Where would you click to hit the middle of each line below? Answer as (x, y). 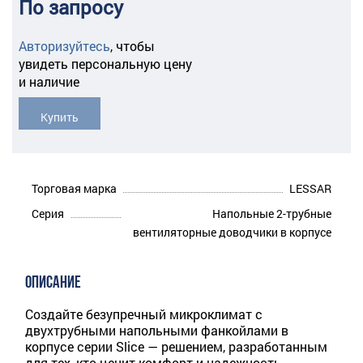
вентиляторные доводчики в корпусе (232, 233)
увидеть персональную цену (105, 64)
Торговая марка (74, 189)
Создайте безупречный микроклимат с (144, 314)
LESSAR (310, 189)
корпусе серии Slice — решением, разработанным (176, 347)
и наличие (49, 82)
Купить (60, 117)
